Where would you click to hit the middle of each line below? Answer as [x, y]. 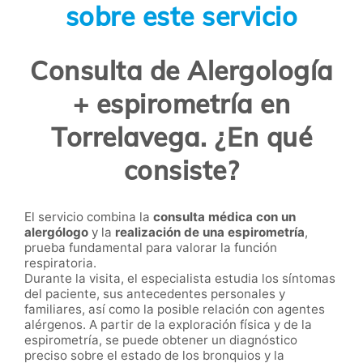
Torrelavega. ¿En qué [181, 137]
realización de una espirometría [210, 232]
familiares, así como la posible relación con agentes [175, 309]
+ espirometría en [181, 104]
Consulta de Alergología [181, 71]
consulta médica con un [224, 216]
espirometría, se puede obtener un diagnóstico [161, 340]
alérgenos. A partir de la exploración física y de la [168, 324]
